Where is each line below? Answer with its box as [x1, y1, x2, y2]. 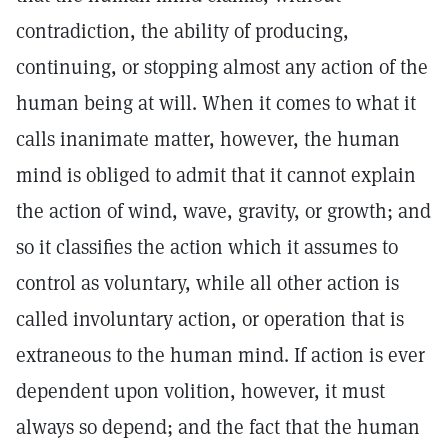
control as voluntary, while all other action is [16, 270, 399, 296]
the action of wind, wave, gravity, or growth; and [16, 198, 431, 224]
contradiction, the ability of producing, [16, 18, 349, 44]
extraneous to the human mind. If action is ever [16, 342, 425, 368]
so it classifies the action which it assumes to [16, 234, 398, 260]
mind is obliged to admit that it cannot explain [16, 162, 416, 188]
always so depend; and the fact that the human [16, 414, 420, 440]
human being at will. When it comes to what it [16, 90, 416, 116]
